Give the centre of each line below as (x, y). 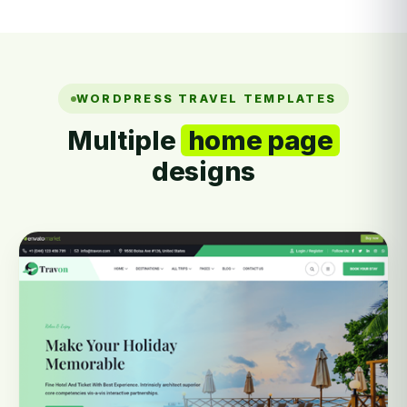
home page (260, 141)
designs (203, 172)
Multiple (124, 141)
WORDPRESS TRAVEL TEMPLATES (206, 99)
